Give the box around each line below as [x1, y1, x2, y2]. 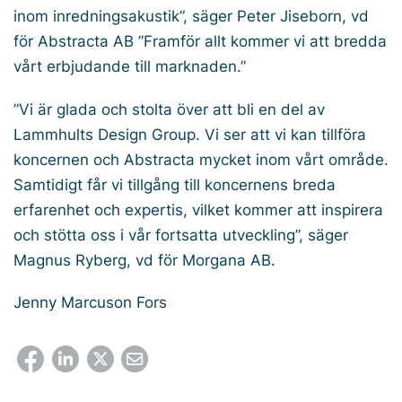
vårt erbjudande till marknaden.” [13, 57, 246, 75]
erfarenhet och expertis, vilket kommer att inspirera [13, 200, 383, 219]
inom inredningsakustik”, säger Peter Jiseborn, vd [13, 6, 369, 25]
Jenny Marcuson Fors [13, 293, 167, 311]
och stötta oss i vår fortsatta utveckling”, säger [13, 225, 348, 244]
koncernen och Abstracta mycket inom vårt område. [13, 150, 389, 169]
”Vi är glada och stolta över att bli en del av [13, 100, 325, 118]
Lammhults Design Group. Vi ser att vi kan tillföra [13, 125, 366, 144]
